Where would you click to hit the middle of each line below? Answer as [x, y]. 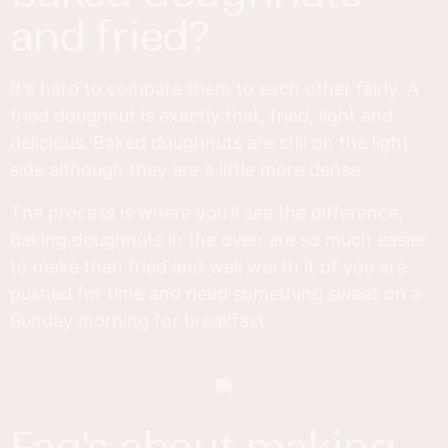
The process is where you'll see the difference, [206, 213]
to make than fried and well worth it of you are [208, 267]
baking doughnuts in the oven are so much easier [218, 240]
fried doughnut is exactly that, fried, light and [201, 116]
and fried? [109, 37]
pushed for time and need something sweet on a [215, 294]
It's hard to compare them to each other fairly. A [214, 89]
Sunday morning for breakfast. [140, 321]
